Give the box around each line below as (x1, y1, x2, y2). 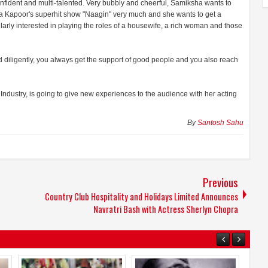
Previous (203, 173, 238, 190)
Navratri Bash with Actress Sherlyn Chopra (93, 202, 238, 215)
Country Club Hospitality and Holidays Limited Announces (45, 190, 238, 203)
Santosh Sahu (197, 118, 243, 127)
